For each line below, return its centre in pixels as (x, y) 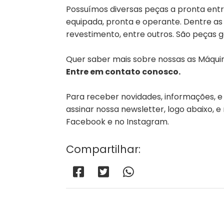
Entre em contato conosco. (123, 72)
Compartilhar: (103, 149)
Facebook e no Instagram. (117, 122)
